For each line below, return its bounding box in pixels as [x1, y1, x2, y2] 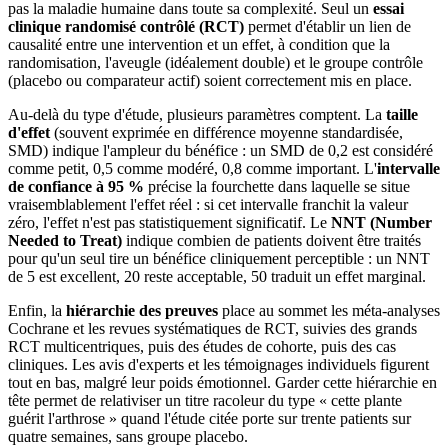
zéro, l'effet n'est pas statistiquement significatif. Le [8, 213, 331, 231]
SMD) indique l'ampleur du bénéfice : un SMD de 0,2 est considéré [8, 141, 433, 159]
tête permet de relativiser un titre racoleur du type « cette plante [8, 391, 402, 409]
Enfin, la [8, 301, 66, 319]
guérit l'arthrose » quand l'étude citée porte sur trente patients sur [8, 409, 411, 427]
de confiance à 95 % [8, 177, 144, 195]
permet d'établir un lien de [244, 17, 411, 35]
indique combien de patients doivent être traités [122, 231, 421, 249]
